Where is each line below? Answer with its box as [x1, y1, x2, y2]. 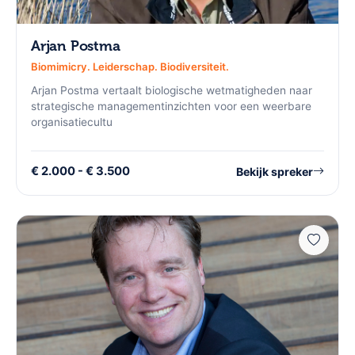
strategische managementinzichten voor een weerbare [31, 100, 311, 113]
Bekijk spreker [236, 164, 313, 178]
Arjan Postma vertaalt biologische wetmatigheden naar [31, 84, 312, 97]
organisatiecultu [31, 116, 113, 129]
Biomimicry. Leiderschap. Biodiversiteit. [31, 60, 229, 74]
